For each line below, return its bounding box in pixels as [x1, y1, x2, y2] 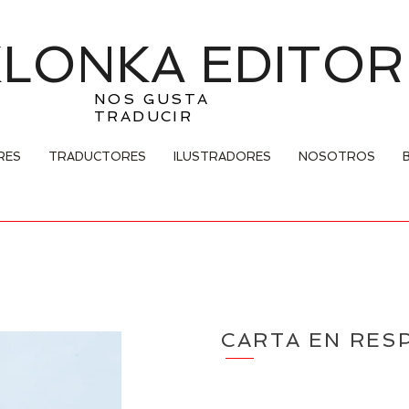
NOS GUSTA [94, 90, 210, 108]
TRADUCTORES [48, 150, 146, 163]
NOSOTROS [299, 150, 375, 163]
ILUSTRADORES [173, 150, 271, 163]
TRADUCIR [94, 108, 194, 125]
